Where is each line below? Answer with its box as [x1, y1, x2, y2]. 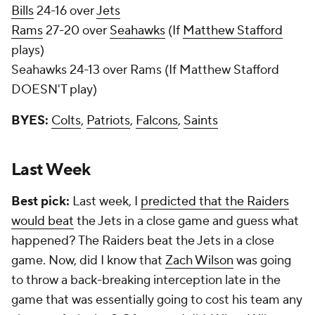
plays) [11, 42, 44, 58]
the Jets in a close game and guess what [74, 213, 299, 229]
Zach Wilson [165, 252, 233, 269]
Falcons [136, 112, 178, 129]
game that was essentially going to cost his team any [11, 292, 302, 308]
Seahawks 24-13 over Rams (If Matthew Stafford [11, 62, 279, 78]
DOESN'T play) [11, 82, 97, 98]
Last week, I [70, 193, 141, 210]
